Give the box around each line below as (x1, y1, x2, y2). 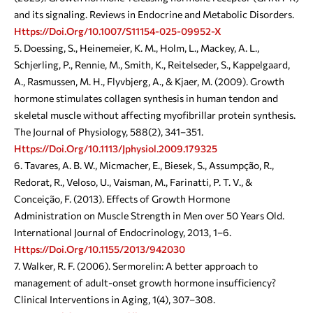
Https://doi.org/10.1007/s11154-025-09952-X (14, 25, 221, 38)
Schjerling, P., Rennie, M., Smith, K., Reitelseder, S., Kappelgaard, (14, 59, 290, 71)
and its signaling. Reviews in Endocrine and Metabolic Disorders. (14, 8, 294, 21)
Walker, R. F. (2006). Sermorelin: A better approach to (22, 260, 258, 272)
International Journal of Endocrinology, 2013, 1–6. (14, 226, 231, 239)
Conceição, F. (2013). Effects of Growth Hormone (14, 193, 230, 205)
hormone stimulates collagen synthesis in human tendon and (14, 92, 278, 105)
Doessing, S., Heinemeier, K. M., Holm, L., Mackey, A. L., (24, 42, 259, 54)
